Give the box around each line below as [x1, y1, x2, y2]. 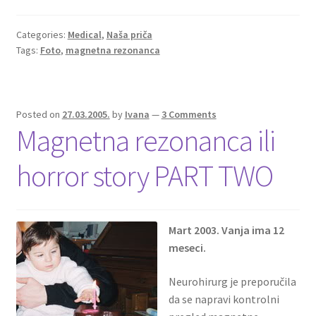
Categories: [16, 28, 68, 41]
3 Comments [161, 108, 217, 121]
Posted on [16, 108, 62, 121]
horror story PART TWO [16, 157, 273, 195]
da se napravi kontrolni [168, 291, 279, 306]
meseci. [168, 241, 206, 255]
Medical [67, 28, 102, 41]
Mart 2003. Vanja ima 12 [168, 223, 284, 238]
